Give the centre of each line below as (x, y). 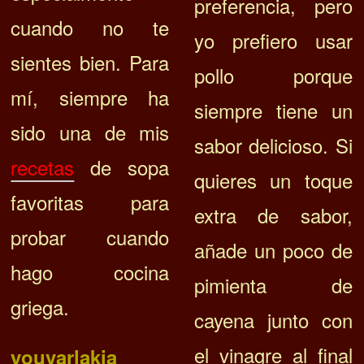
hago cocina (90, 272)
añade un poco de (273, 250)
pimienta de (273, 285)
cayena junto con (273, 320)
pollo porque (273, 76)
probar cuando (90, 237)
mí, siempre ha (90, 97)
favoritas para (90, 202)
